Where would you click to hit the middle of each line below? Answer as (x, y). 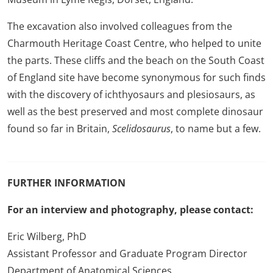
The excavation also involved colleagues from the (120, 26)
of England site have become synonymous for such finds (136, 77)
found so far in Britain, (60, 128)
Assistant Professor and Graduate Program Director (127, 253)
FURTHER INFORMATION (66, 183)
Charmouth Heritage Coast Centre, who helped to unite (134, 43)
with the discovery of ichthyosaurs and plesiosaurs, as (131, 94)
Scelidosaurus (141, 128)
